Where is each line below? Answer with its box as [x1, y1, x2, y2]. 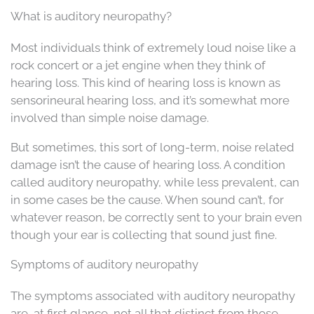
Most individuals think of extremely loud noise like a [11, 40, 296, 55]
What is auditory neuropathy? [11, 8, 172, 23]
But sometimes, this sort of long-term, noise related [11, 139, 294, 154]
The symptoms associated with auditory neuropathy [11, 288, 295, 303]
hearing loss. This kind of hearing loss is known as [11, 75, 280, 90]
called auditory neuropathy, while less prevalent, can [11, 175, 299, 189]
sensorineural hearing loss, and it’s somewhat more [11, 93, 289, 107]
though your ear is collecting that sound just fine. [11, 227, 277, 242]
